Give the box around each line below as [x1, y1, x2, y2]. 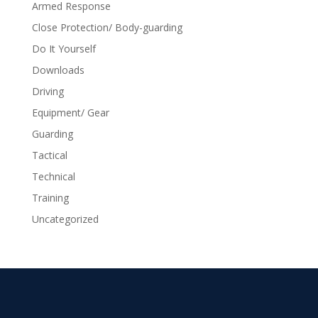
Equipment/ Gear [31, 106, 109, 119]
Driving [31, 84, 64, 98]
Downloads [31, 63, 84, 77]
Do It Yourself [31, 42, 96, 55]
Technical [31, 170, 75, 183]
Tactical [31, 148, 67, 162]
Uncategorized [31, 212, 99, 226]
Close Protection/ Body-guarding [31, 21, 182, 34]
